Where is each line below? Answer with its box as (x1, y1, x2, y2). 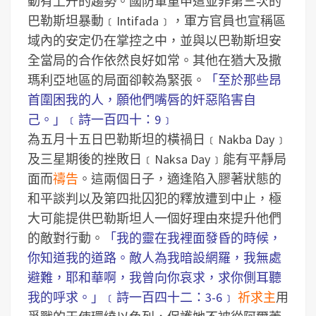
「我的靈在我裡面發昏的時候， (104, 230, 281, 246)
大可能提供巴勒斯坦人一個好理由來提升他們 (28, 210, 281, 226)
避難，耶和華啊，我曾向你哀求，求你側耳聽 (28, 269, 281, 286)
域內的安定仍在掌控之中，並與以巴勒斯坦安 (28, 32, 281, 49)
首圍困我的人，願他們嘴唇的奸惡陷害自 (28, 92, 256, 108)
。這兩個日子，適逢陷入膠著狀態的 (78, 171, 281, 187)
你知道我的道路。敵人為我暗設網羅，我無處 (28, 250, 281, 266)
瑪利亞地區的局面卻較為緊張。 (28, 72, 205, 88)
